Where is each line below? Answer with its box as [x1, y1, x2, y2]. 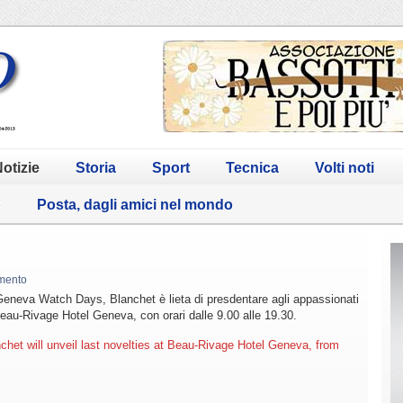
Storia [76, 159, 116, 175]
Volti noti [315, 159, 374, 175]
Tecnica [226, 159, 279, 175]
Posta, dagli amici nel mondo [37, 196, 233, 212]
